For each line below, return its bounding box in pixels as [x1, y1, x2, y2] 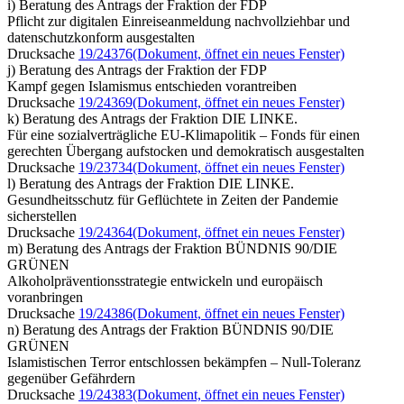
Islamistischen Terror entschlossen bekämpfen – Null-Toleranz [7, 353, 361, 370]
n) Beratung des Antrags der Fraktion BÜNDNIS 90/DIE [7, 321, 334, 337]
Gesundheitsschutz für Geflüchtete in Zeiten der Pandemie [7, 191, 338, 207]
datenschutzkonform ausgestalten [7, 29, 195, 45]
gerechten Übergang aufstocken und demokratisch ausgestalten [7, 142, 364, 159]
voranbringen [7, 289, 83, 305]
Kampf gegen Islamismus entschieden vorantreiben [7, 78, 297, 94]
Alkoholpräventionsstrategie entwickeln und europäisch [7, 272, 323, 289]
